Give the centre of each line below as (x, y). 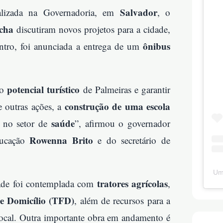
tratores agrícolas (132, 184)
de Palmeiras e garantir (125, 90)
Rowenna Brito (61, 140)
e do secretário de (132, 140)
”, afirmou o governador (122, 123)
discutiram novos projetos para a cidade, (92, 29)
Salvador (138, 12)
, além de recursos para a (122, 201)
